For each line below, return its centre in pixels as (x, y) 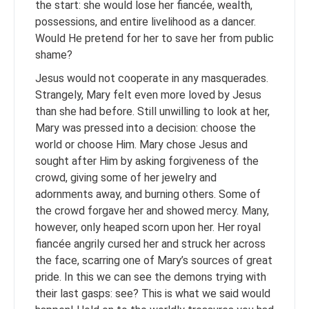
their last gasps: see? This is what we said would (153, 293)
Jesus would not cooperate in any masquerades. (152, 78)
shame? (54, 55)
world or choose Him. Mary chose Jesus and (141, 144)
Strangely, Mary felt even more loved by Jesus (148, 95)
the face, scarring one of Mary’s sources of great (154, 260)
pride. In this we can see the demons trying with (151, 277)
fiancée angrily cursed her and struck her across (150, 244)
